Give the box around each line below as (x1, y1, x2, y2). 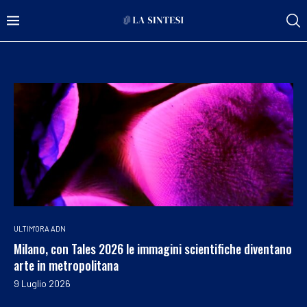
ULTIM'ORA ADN (14, 223, 66, 233)
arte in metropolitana (14, 256, 119, 274)
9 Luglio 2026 (14, 277, 71, 289)
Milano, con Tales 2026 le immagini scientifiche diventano (14, 239, 292, 258)
